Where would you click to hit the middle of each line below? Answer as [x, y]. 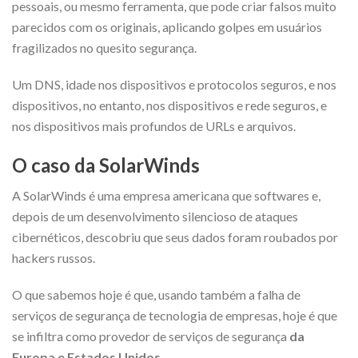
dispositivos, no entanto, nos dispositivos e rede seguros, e [169, 105]
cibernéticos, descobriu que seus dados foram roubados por [175, 237]
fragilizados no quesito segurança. [104, 47]
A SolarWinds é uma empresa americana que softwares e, [166, 195]
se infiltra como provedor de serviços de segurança [151, 336]
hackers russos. [55, 257]
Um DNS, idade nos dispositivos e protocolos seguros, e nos [174, 84]
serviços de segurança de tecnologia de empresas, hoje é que [175, 315]
